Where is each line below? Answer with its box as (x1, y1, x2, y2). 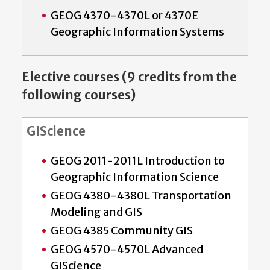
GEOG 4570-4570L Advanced (51, 242, 203, 256)
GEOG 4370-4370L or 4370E (51, 8, 198, 23)
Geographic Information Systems (51, 25, 224, 39)
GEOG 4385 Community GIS (51, 223, 193, 237)
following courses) (22, 87, 136, 104)
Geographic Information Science (51, 169, 219, 184)
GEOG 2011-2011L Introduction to (51, 153, 225, 168)
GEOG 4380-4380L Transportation (51, 188, 231, 202)
